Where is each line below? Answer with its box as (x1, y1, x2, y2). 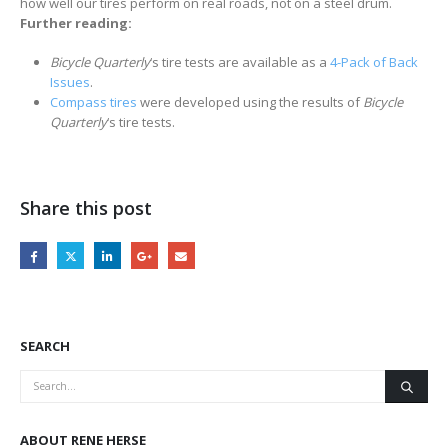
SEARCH (20, 337, 70, 356)
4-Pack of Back (329, 52, 418, 71)
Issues (49, 72, 90, 91)
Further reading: (20, 14, 132, 33)
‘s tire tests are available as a (149, 52, 330, 71)
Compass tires (49, 92, 137, 111)
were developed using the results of (136, 92, 363, 111)
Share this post (20, 195, 152, 220)
